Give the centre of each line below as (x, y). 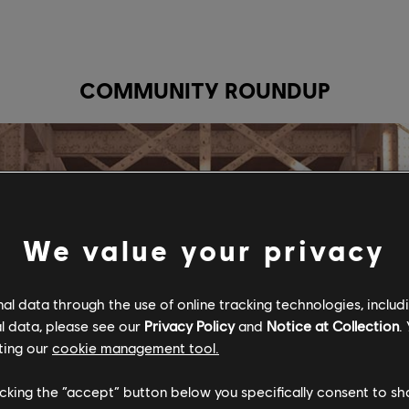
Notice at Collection (333, 325)
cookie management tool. (136, 347)
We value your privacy (204, 250)
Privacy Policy (189, 325)
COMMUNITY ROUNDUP (204, 90)
